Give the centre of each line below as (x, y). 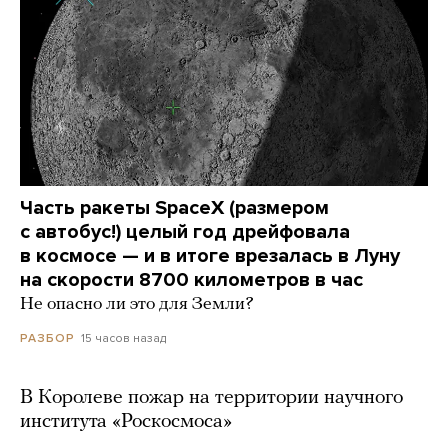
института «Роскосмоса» (126, 422)
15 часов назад (123, 338)
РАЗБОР (47, 338)
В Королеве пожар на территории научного (211, 398)
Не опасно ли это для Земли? (137, 304)
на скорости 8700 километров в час (191, 280)
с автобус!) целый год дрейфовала (185, 232)
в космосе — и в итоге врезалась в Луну (210, 256)
